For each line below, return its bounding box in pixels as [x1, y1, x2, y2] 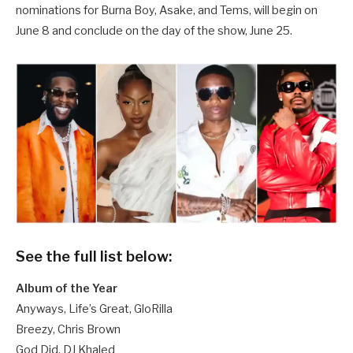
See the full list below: [16, 247, 172, 266]
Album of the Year [16, 281, 117, 296]
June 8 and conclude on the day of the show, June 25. [16, 24, 292, 39]
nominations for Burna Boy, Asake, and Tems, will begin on [16, 3, 318, 18]
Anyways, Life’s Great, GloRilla [16, 302, 173, 317]
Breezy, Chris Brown [16, 322, 121, 337]
